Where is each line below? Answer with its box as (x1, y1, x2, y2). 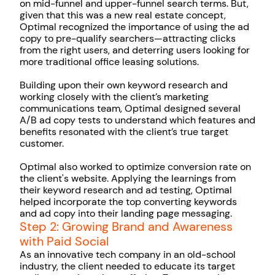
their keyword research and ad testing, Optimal (20, 184, 232, 197)
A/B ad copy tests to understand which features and (20, 114, 255, 127)
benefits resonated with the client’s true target (20, 125, 228, 139)
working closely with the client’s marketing (20, 90, 209, 104)
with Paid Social (20, 233, 109, 250)
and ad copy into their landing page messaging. (20, 207, 232, 220)
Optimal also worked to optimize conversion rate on (20, 160, 251, 174)
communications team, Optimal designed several (20, 102, 241, 115)
